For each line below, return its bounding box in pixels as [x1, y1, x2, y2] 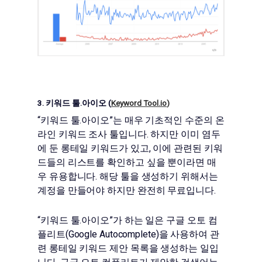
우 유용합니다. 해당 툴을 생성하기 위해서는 [37, 170, 218, 182]
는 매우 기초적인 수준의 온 [112, 114, 225, 126]
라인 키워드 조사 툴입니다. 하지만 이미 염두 [37, 128, 220, 140]
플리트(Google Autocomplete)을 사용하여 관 [37, 228, 219, 240]
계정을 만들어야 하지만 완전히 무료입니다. [37, 184, 216, 196]
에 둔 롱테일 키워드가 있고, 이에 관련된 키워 [37, 142, 223, 154]
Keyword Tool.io [111, 98, 167, 108]
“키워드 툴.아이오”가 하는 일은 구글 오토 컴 [37, 214, 218, 226]
